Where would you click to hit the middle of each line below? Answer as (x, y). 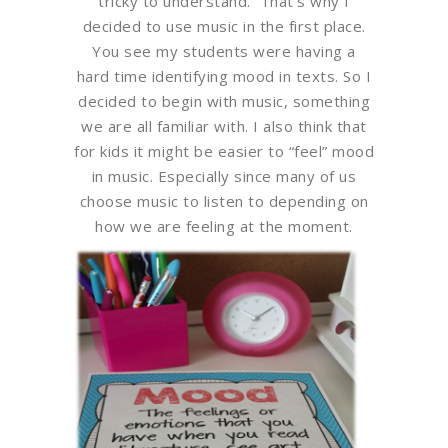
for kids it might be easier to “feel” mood (224, 150)
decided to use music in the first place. (224, 25)
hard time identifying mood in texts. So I (224, 75)
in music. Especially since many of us (224, 175)
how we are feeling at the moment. (224, 225)
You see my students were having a (224, 50)
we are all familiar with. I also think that (224, 125)
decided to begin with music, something (224, 100)
